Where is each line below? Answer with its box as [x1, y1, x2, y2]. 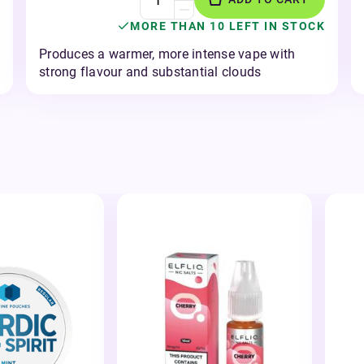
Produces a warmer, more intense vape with [39, 46, 296, 62]
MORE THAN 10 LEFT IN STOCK [130, 19, 325, 32]
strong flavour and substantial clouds [39, 64, 262, 80]
